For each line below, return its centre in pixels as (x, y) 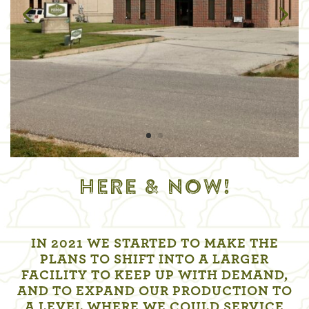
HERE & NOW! (154, 188)
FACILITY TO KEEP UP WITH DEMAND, (154, 276)
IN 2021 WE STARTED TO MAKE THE (154, 244)
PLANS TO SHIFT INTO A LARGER (154, 260)
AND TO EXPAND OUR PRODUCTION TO (154, 291)
